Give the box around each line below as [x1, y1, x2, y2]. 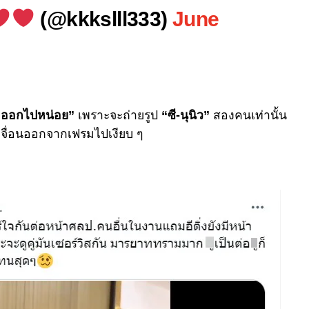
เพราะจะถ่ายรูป [74, 108, 158, 123]
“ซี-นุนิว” [158, 108, 210, 123]
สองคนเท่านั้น [210, 108, 287, 123]
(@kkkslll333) [35, 7, 172, 31]
